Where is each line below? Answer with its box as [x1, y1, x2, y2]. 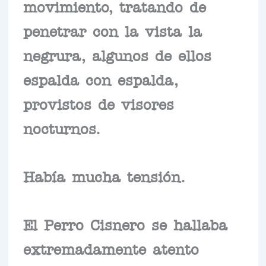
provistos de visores [23, 99, 174, 107]
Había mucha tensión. [23, 172, 185, 179]
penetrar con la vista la [23, 26, 202, 34]
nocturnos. [23, 123, 100, 131]
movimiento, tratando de [23, 2, 206, 9]
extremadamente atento [23, 244, 199, 252]
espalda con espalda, [23, 75, 178, 83]
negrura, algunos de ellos [23, 50, 211, 58]
